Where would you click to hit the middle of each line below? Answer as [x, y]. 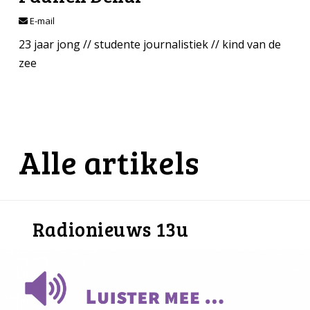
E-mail [41, 21]
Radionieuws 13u [110, 229]
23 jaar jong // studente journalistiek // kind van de [149, 45]
